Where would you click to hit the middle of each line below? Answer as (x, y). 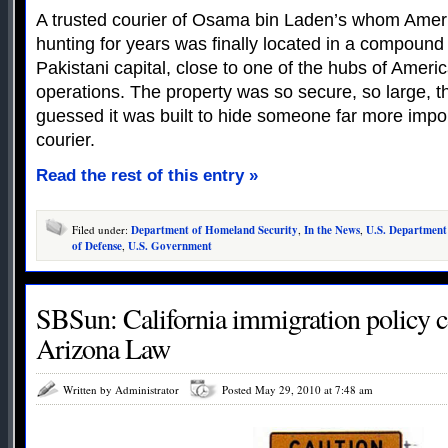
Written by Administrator (121, 389)
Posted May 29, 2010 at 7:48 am (297, 389)
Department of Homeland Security (214, 229)
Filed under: (101, 229)
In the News (332, 229)
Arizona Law (103, 347)
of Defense (97, 245)
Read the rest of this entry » (147, 175)
